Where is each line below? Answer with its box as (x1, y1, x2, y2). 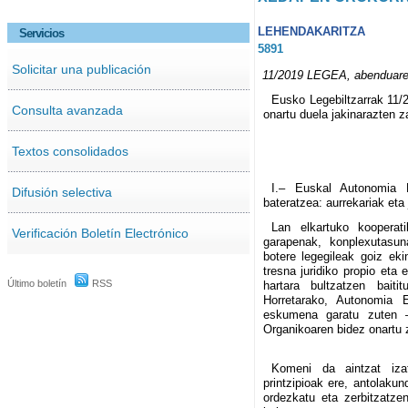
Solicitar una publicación (11, 61, 151, 76)
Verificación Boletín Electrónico (11, 225, 189, 240)
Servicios (19, 25, 64, 40)
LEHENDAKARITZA (257, 24, 365, 38)
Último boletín (7, 277, 66, 289)
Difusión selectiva (11, 184, 112, 199)
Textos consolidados (11, 143, 128, 158)
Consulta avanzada (11, 102, 123, 117)
